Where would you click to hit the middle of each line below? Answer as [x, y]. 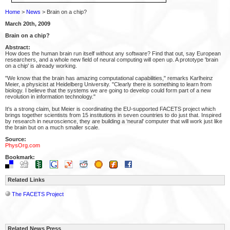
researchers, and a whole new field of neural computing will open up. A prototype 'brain [112, 60]
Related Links [26, 180]
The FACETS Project [38, 194]
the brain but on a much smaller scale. [52, 127]
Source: [16, 139]
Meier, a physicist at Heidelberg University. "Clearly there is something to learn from [108, 84]
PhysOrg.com [23, 145]
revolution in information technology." [50, 97]
